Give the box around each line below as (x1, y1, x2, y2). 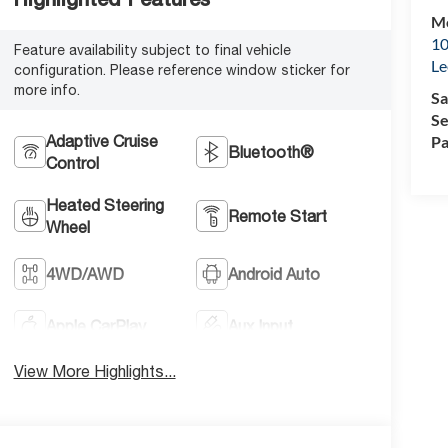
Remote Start (228, 206, 328, 225)
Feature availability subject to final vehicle (13, 41, 291, 58)
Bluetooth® (228, 142, 315, 161)
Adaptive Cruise (45, 131, 158, 150)
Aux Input (228, 316, 294, 335)
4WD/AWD (45, 264, 124, 283)
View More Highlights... (13, 361, 176, 380)
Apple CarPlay (45, 316, 146, 335)
